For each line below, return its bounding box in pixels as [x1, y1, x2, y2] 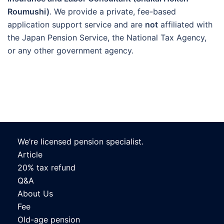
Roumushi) [7, 6, 49, 16]
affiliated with [158, 19, 212, 29]
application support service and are [7, 19, 145, 29]
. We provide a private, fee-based [49, 6, 176, 16]
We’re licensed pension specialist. [17, 136, 143, 146]
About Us [17, 188, 53, 198]
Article [17, 149, 42, 159]
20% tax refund [17, 162, 75, 172]
